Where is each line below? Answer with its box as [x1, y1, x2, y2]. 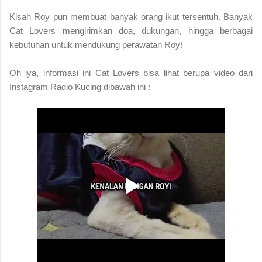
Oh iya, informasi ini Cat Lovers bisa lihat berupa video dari [9, 67, 253, 78]
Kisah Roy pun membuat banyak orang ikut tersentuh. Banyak [9, 11, 253, 22]
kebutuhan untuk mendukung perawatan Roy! [9, 39, 182, 50]
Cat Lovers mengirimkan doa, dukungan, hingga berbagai [9, 25, 253, 36]
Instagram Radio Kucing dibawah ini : [9, 81, 150, 92]
